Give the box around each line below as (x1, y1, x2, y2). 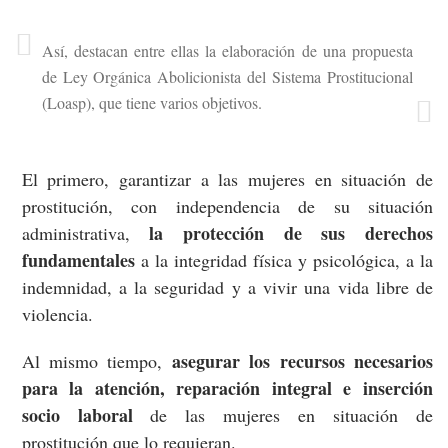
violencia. (21, 302, 93, 327)
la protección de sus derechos (149, 220, 434, 247)
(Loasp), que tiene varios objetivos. (41, 92, 262, 114)
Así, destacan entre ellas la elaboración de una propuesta (41, 40, 413, 62)
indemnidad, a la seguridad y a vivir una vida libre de (21, 275, 433, 300)
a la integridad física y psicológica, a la (140, 248, 434, 273)
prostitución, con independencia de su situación (21, 194, 433, 219)
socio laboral (21, 402, 133, 429)
